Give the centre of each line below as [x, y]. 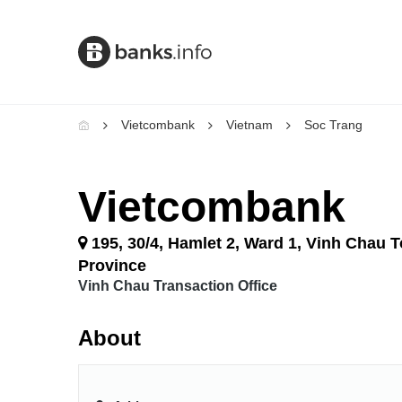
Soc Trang [333, 125]
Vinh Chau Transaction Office [178, 286]
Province [112, 266]
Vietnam [249, 125]
